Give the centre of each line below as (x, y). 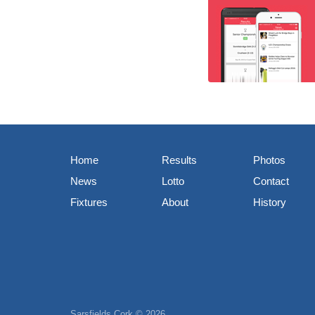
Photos (269, 160)
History (270, 202)
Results (179, 160)
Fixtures (89, 202)
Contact (271, 181)
